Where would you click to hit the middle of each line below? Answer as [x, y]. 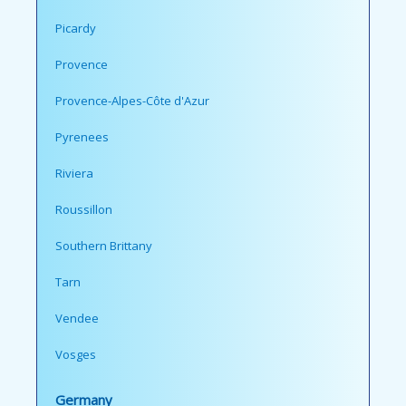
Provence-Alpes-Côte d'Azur [132, 101]
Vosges [76, 355]
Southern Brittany [104, 246]
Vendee [77, 319]
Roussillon [84, 210]
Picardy [76, 29]
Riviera [74, 174]
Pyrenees [82, 137]
